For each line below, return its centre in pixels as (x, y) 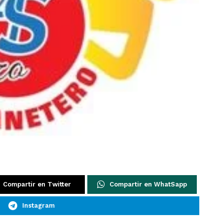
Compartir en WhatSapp (148, 184)
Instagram (38, 206)
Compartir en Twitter (37, 184)
